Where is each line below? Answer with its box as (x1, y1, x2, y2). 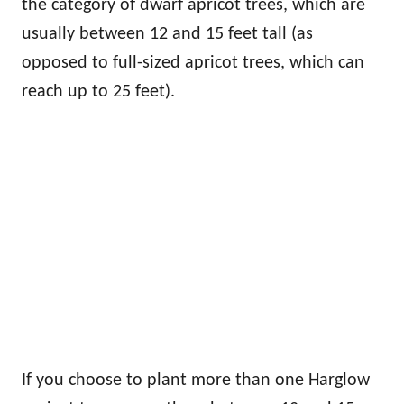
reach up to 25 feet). (22, 82, 179, 101)
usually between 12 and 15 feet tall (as (22, 24, 313, 43)
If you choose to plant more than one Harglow (22, 371, 370, 390)
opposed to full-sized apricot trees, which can (22, 53, 364, 72)
